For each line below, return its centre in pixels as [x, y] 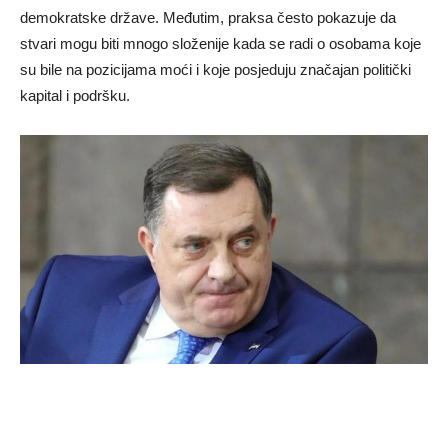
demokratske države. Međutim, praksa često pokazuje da [208, 17]
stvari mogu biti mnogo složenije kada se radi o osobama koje [220, 43]
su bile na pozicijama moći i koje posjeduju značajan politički [215, 69]
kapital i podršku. [75, 95]
